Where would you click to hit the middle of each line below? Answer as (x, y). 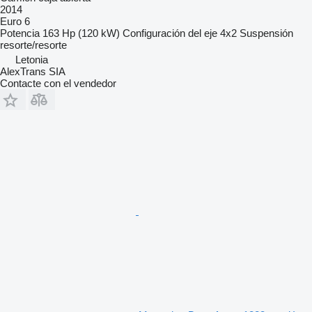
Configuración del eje (170, 33)
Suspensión (266, 33)
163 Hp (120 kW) (81, 33)
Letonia (32, 59)
